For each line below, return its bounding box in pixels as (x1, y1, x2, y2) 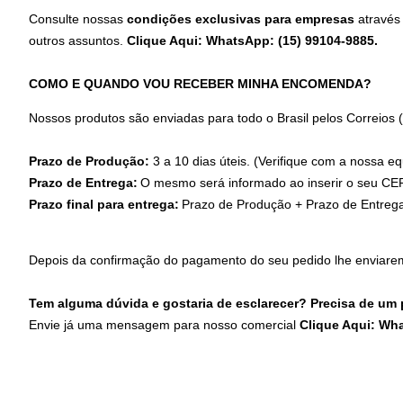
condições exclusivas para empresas (123, 11, 354, 26)
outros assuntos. (29, 32, 127, 48)
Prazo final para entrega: (29, 196, 179, 211)
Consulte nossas (29, 11, 123, 26)
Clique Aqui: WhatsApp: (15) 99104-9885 (127, 32, 374, 48)
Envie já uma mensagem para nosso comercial (29, 317, 300, 332)
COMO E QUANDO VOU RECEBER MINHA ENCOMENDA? (29, 76, 372, 91)
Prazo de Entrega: (29, 175, 138, 190)
